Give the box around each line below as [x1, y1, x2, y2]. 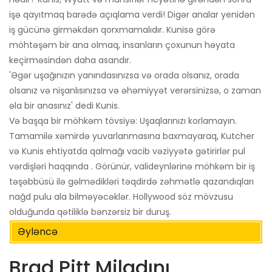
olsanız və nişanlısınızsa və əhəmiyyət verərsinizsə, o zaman [9, 84, 261, 97]
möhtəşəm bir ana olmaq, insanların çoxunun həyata [9, 38, 235, 51]
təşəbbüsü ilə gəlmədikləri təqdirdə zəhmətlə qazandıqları [9, 175, 254, 188]
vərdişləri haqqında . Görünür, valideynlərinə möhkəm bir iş [9, 160, 255, 172]
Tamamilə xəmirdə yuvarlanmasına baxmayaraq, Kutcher [9, 129, 254, 142]
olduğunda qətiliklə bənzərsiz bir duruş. [9, 205, 171, 218]
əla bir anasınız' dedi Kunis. [9, 99, 120, 112]
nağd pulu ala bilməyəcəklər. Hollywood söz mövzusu [9, 190, 233, 203]
